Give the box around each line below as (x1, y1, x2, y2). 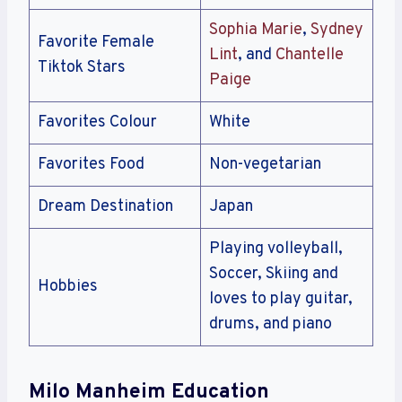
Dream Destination (38, 197, 173, 218)
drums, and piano (209, 314, 332, 336)
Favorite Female (38, 32, 154, 54)
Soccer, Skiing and (209, 264, 338, 285)
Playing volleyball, (209, 239, 343, 260)
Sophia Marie (209, 20, 302, 41)
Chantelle (275, 45, 344, 66)
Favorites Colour (38, 112, 157, 134)
